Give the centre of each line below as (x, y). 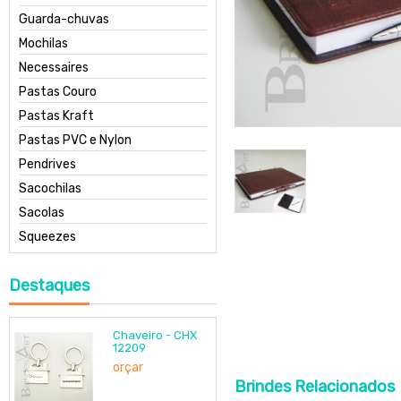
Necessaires (54, 68)
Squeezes (47, 237)
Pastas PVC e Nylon (75, 140)
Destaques (49, 286)
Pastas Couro (58, 92)
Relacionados (343, 387)
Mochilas (43, 43)
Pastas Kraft (56, 116)
